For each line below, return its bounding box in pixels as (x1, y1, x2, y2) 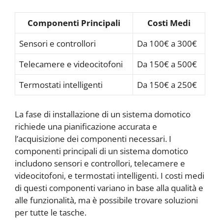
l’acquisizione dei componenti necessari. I (15, 133, 171, 144)
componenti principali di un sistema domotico (15, 145, 188, 157)
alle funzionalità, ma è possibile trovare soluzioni (15, 194, 198, 206)
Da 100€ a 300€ (137, 38, 197, 50)
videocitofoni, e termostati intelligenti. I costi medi (15, 169, 204, 181)
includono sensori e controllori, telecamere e (15, 157, 185, 169)
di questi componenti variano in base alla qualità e (15, 182, 203, 193)
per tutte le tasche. (15, 206, 86, 218)
